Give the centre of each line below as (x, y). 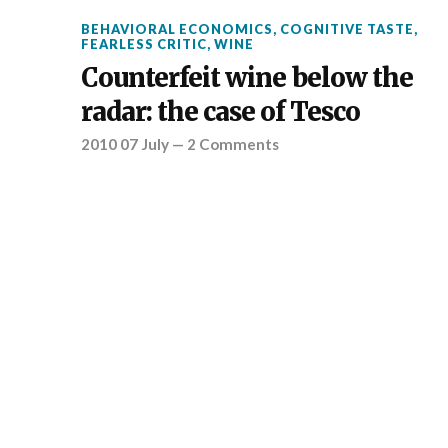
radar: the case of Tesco (220, 111)
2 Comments (232, 143)
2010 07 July (124, 143)
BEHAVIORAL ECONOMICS (176, 28)
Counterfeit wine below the (246, 77)
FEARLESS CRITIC (143, 43)
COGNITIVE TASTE (346, 28)
